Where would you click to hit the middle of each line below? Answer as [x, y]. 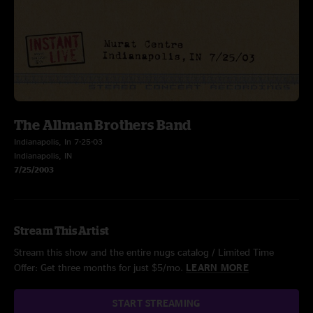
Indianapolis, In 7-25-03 [58, 141]
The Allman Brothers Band [103, 125]
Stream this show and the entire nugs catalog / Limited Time [144, 252]
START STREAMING [156, 303]
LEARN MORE [217, 267]
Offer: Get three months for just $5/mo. [100, 267]
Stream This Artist [61, 231]
